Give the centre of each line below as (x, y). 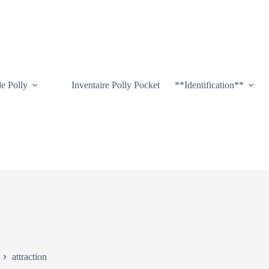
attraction (29, 256)
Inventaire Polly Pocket (115, 85)
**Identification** (209, 85)
